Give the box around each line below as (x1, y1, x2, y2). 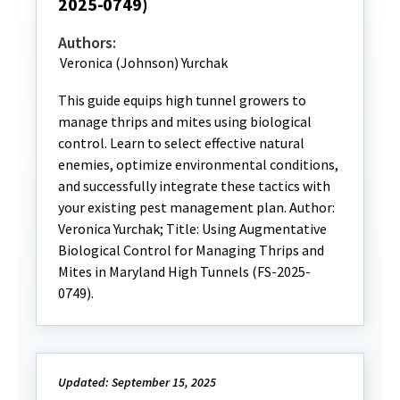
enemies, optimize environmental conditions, (58, 155, 338, 173)
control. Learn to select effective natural (58, 134, 304, 152)
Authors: (58, 32, 116, 53)
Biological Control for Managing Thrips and (58, 241, 324, 259)
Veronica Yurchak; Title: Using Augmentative (58, 220, 327, 237)
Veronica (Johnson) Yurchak (60, 54, 228, 71)
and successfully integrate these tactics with (58, 177, 330, 195)
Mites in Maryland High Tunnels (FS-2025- (58, 262, 311, 280)
